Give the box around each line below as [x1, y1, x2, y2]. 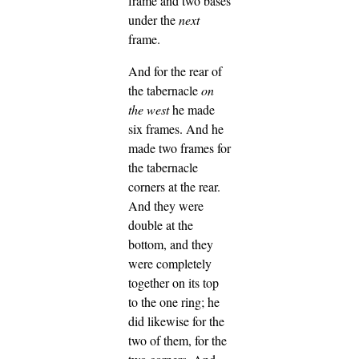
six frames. [128, 119, 186, 137]
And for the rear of [128, 62, 222, 79]
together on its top [128, 273, 219, 291]
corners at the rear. [128, 177, 220, 195]
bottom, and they [128, 235, 213, 252]
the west [128, 100, 169, 118]
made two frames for [128, 139, 231, 156]
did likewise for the [128, 312, 224, 329]
